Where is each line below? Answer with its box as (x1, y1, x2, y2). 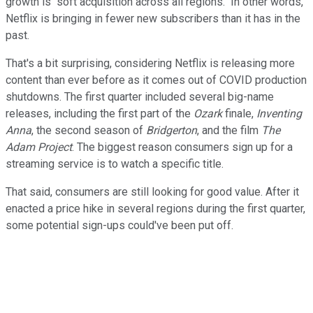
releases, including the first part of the (6, 107, 191, 121)
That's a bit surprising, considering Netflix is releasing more (6, 57, 295, 71)
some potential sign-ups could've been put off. (6, 219, 236, 233)
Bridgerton (146, 124, 197, 138)
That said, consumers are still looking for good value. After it (6, 185, 299, 199)
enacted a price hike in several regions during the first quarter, (6, 202, 305, 216)
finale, (222, 107, 256, 121)
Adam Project (6, 140, 72, 154)
